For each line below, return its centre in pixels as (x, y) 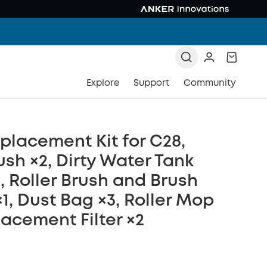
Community (210, 83)
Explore (103, 83)
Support (151, 83)
